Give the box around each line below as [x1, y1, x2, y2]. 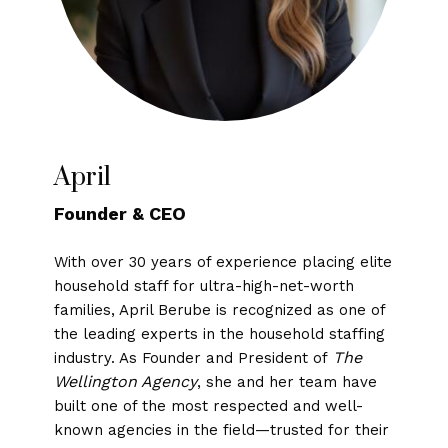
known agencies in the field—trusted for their [53, 420, 389, 439]
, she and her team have [196, 372, 377, 391]
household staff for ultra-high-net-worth [53, 276, 354, 295]
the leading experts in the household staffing [53, 324, 385, 343]
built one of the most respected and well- [53, 396, 363, 415]
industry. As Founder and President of [53, 348, 333, 367]
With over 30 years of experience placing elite [53, 252, 392, 271]
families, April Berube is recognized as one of [53, 300, 385, 319]
